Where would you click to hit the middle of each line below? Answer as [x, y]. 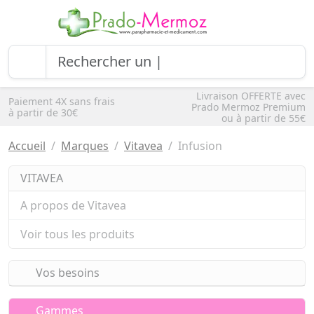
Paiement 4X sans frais [62, 101]
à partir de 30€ [43, 112]
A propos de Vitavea [73, 205]
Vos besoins [66, 273]
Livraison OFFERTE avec [251, 96]
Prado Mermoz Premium [248, 107]
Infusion [200, 146]
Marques [85, 146]
